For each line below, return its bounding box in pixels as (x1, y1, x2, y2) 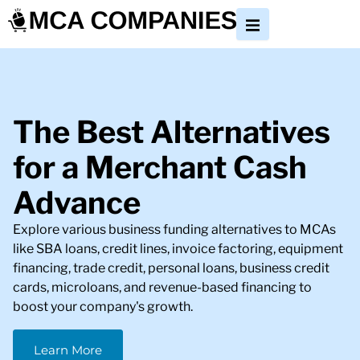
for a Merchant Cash (13, 149, 308, 186)
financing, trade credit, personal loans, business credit (13, 260, 330, 276)
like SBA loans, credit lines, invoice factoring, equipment (13, 241, 344, 257)
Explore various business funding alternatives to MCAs (13, 222, 337, 238)
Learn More (34, 342, 103, 358)
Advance (13, 184, 141, 222)
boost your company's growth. (13, 299, 194, 315)
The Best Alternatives (13, 113, 331, 151)
